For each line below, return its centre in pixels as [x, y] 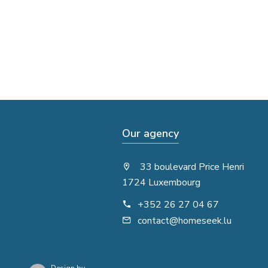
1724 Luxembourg [161, 182]
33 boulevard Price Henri [191, 167]
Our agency [150, 133]
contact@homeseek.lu [185, 221]
